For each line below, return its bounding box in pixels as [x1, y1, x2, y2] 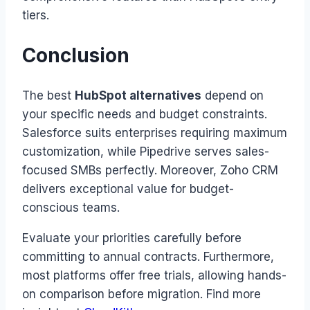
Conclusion [22, 44, 129, 68]
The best [22, 88, 75, 102]
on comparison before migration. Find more [22, 286, 261, 301]
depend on [201, 88, 264, 102]
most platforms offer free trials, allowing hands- [22, 268, 286, 282]
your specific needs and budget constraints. [22, 107, 267, 121]
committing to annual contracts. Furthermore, [22, 249, 274, 264]
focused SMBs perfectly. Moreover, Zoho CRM [22, 163, 278, 177]
